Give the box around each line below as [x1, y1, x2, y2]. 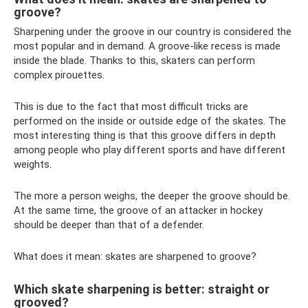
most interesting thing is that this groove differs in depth [14, 129, 276, 142]
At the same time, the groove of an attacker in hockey [14, 203, 263, 217]
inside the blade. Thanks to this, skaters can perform [14, 54, 255, 67]
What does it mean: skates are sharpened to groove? [14, 250, 256, 263]
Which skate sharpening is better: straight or [14, 281, 269, 296]
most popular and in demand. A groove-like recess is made [14, 39, 280, 52]
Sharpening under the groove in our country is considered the [14, 25, 291, 38]
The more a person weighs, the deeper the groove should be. [14, 189, 290, 202]
